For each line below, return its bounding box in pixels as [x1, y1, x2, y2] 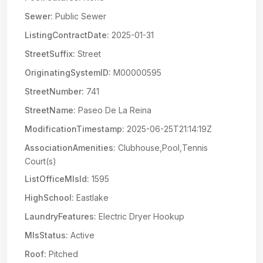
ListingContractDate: [25, 30, 109, 40]
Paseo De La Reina [76, 105, 151, 115]
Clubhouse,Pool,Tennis [116, 143, 208, 153]
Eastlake [74, 193, 109, 203]
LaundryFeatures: [25, 211, 96, 221]
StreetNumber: [25, 86, 84, 96]
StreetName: [25, 105, 76, 115]
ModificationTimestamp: [25, 124, 124, 134]
